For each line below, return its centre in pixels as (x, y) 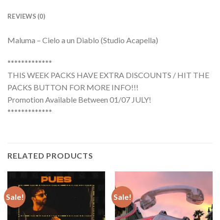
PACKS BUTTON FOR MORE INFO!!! (73, 87)
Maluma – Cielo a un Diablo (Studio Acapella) (83, 40)
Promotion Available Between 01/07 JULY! (79, 100)
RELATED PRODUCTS (50, 156)
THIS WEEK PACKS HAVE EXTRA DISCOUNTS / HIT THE (108, 75)
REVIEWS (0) (26, 16)
